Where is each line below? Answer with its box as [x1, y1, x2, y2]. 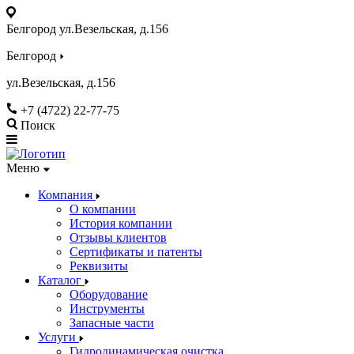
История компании [70, 217, 172, 230]
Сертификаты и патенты [70, 245, 202, 258]
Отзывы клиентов [70, 231, 167, 244]
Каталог [38, 273, 85, 287]
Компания [38, 188, 96, 201]
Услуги [38, 330, 79, 344]
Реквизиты [70, 259, 128, 273]
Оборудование [70, 288, 148, 301]
